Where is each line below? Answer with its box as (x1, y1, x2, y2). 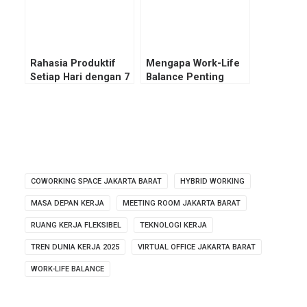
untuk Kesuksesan (146, 84, 234, 97)
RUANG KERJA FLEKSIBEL (31, 220, 121, 230)
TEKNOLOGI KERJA (140, 220, 207, 230)
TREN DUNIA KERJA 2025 (31, 242, 119, 251)
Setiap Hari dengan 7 (30, 71, 130, 83)
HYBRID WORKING (180, 176, 245, 186)
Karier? (146, 98, 180, 110)
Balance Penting (146, 71, 224, 83)
